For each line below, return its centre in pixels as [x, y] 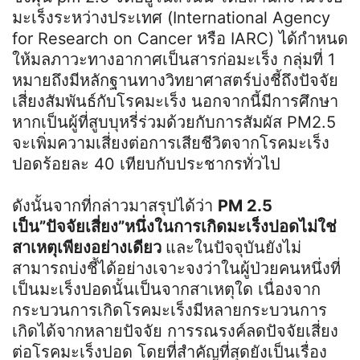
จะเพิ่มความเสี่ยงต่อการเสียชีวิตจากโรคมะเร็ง [171, 143]
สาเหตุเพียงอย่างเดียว [89, 247]
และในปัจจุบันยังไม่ [233, 247]
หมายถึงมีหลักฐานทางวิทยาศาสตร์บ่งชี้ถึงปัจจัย [175, 80]
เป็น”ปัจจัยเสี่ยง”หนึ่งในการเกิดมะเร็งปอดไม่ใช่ [174, 226]
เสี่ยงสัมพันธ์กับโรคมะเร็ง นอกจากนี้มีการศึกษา [175, 101]
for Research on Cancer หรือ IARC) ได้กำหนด [180, 38]
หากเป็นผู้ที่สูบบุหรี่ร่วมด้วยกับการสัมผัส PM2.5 [174, 122]
